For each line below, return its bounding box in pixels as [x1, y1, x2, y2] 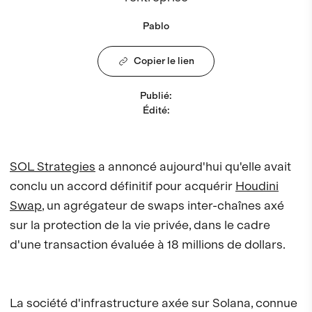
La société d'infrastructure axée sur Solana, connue [10, 295, 297, 311]
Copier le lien [134, 55, 194, 68]
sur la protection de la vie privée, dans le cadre [10, 217, 270, 233]
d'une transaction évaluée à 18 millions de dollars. [10, 237, 286, 252]
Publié [140, 90, 169, 102]
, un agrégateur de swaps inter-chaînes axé [42, 198, 284, 213]
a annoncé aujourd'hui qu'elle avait [95, 159, 291, 174]
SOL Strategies [10, 159, 95, 174]
